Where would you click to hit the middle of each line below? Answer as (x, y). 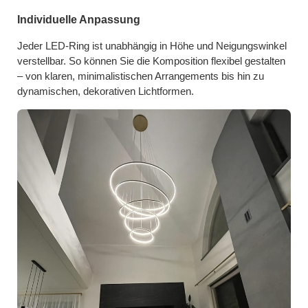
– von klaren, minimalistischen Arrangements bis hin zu (141, 76)
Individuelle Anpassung (79, 19)
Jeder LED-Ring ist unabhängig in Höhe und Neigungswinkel (152, 46)
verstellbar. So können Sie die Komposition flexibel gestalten (151, 61)
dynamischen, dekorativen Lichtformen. (106, 91)
